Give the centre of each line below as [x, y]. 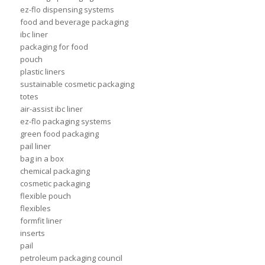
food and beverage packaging [74, 22]
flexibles [35, 209]
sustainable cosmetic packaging [77, 84]
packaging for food [54, 47]
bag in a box [42, 159]
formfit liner [41, 221]
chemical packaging [55, 171]
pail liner [35, 146]
